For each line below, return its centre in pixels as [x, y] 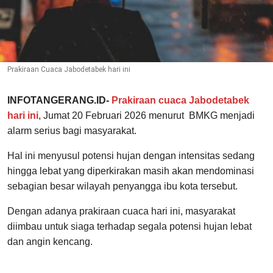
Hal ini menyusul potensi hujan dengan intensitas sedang [131, 156]
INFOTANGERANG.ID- [58, 101]
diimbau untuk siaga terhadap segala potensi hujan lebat [129, 227]
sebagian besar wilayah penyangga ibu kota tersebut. [122, 186]
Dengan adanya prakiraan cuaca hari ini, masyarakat [121, 211]
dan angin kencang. [50, 242]
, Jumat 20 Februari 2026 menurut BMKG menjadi [147, 116]
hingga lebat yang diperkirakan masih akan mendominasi [131, 171]
